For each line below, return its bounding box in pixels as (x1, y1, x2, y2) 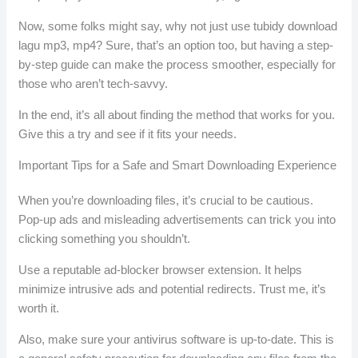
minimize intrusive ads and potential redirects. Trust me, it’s (18, 282, 327, 296)
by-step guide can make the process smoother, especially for (18, 58, 336, 72)
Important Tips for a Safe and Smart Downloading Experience (18, 158, 337, 173)
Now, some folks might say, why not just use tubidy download (18, 19, 338, 34)
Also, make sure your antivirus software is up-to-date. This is (18, 332, 335, 347)
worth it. (18, 301, 60, 316)
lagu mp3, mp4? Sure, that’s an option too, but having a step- (18, 38, 334, 53)
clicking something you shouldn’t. (18, 232, 191, 246)
